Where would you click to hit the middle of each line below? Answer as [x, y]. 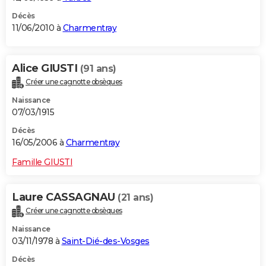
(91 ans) [98, 69]
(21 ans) [135, 198]
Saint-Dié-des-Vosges [105, 241]
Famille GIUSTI [42, 162]
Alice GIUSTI [46, 69]
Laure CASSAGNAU [65, 197]
